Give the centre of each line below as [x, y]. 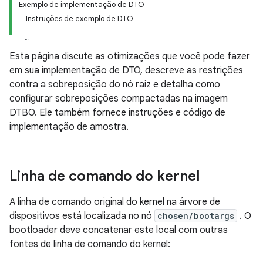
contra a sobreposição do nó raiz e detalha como [115, 85]
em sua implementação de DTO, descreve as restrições [126, 70]
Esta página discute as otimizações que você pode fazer [130, 56]
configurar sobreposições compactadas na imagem [119, 99]
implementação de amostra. [69, 127]
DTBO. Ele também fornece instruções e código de [117, 113]
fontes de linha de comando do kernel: [90, 244]
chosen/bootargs [196, 216]
